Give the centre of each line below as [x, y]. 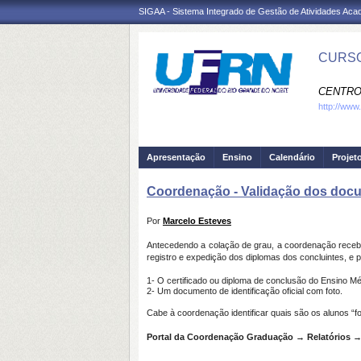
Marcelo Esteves [197, 221]
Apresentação [176, 157]
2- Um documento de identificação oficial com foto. [246, 291]
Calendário [292, 157]
